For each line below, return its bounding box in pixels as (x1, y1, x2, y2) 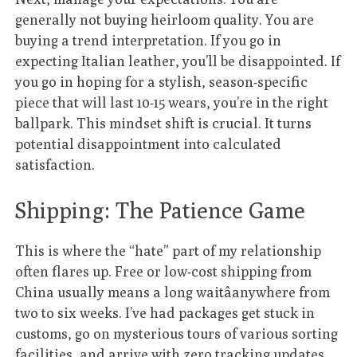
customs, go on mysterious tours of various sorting (15, 325, 339, 343)
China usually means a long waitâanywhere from (15, 284, 331, 301)
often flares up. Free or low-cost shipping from (15, 263, 312, 280)
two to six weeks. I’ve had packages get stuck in (15, 304, 316, 322)
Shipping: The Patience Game (15, 197, 306, 224)
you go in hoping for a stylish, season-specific (15, 73, 308, 90)
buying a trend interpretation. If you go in (15, 31, 282, 49)
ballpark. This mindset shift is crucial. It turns (15, 114, 312, 131)
